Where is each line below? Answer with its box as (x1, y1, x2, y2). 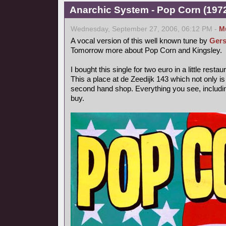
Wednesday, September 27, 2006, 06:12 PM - (71, 25, 219, 33)
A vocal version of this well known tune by (71, 36, 209, 45)
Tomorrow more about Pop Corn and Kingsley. (71, 46, 222, 54)
